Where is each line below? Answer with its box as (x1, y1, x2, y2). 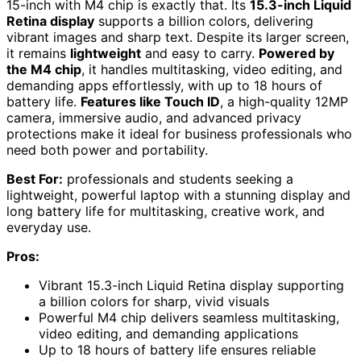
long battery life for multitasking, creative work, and (6, 202, 325, 219)
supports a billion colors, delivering (94, 12, 313, 29)
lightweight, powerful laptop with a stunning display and (6, 186, 351, 203)
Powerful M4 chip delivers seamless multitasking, (39, 309, 339, 326)
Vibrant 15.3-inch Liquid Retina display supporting (39, 276, 344, 293)
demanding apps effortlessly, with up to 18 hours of (6, 77, 322, 93)
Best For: (6, 170, 63, 187)
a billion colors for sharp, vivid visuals (39, 293, 269, 309)
